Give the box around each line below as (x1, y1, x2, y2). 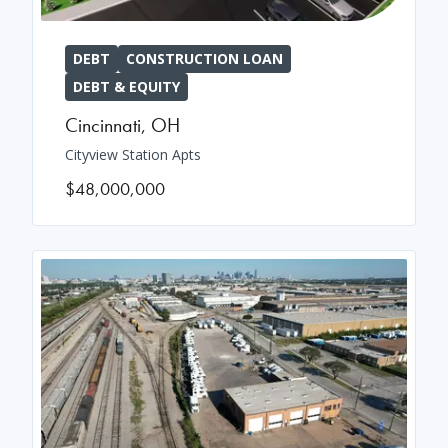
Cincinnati (65, 112, 141, 139)
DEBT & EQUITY (73, 77, 180, 97)
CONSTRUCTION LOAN (126, 49, 283, 69)
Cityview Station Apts (65, 145, 201, 165)
